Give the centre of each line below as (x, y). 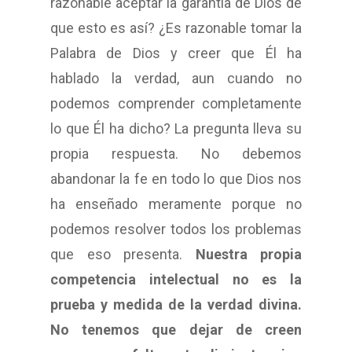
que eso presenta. (123, 255)
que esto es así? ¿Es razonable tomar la (176, 28)
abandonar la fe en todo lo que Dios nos (176, 179)
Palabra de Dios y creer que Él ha (176, 53)
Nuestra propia (248, 255)
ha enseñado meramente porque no (176, 204)
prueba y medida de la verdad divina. (176, 305)
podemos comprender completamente (176, 104)
